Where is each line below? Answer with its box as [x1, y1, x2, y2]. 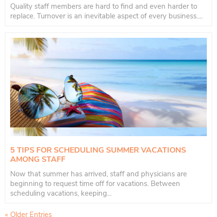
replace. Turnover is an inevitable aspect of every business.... [10, 11, 202, 21]
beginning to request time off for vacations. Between [10, 179, 180, 189]
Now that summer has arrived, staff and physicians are [10, 169, 187, 179]
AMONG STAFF [10, 154, 65, 165]
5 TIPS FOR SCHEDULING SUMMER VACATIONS [10, 145, 186, 156]
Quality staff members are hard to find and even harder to [10, 1, 197, 12]
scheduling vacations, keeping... [10, 188, 111, 199]
